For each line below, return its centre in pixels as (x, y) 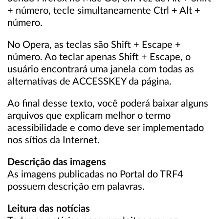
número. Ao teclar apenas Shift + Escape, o (99, 57)
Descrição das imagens (57, 162)
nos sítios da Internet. (54, 140)
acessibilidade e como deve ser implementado (106, 128)
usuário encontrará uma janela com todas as (101, 69)
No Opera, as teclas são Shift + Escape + (94, 45)
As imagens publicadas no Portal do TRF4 (95, 175)
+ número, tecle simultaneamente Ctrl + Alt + (104, 11)
